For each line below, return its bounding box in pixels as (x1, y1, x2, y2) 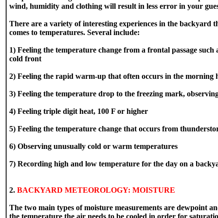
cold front (9, 54, 41, 63)
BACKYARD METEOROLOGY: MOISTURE (17, 186, 175, 194)
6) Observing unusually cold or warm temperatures (9, 142, 178, 150)
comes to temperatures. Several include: (9, 28, 140, 36)
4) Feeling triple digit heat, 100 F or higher (9, 107, 148, 115)
